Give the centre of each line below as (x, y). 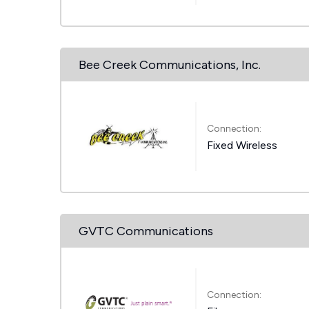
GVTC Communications (146, 231)
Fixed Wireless (242, 145)
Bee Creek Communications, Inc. (170, 65)
